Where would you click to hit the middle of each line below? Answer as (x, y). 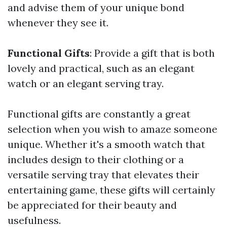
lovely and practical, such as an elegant (101, 68)
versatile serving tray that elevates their (103, 175)
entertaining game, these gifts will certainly (111, 190)
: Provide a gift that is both (152, 53)
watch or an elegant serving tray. (86, 84)
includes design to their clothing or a (96, 160)
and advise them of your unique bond (96, 8)
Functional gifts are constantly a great (99, 114)
